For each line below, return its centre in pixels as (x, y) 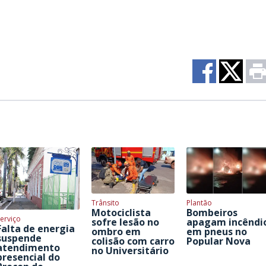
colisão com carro (133, 241)
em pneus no (217, 232)
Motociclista (121, 213)
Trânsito (105, 203)
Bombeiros (212, 213)
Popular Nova (218, 241)
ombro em (116, 232)
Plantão (199, 203)
